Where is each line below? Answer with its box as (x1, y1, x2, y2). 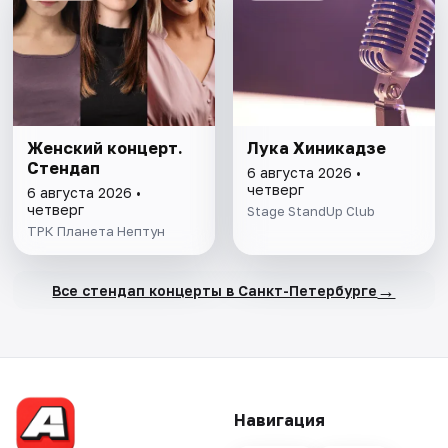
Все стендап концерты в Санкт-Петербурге (52, 281, 378, 299)
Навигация (233, 410, 325, 431)
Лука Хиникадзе (246, 138, 386, 159)
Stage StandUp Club (246, 203, 375, 220)
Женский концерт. (27, 138, 184, 159)
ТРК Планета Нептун (27, 223, 166, 240)
